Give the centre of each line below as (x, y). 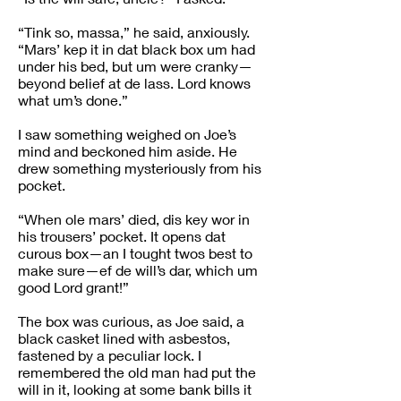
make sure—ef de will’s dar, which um (138, 270)
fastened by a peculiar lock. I (110, 355)
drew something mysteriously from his (140, 168)
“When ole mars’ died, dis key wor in (134, 219)
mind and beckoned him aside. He (128, 151)
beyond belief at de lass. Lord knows (134, 83)
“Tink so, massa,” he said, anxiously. (134, 32)
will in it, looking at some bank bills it (135, 389)
